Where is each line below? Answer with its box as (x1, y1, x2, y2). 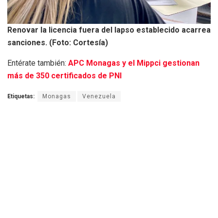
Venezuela (82, 92, 116, 100)
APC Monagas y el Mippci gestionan (68, 58, 200, 68)
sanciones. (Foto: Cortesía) (7, 37, 108, 47)
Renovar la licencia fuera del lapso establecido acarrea (7, 25, 211, 35)
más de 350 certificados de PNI (7, 71, 122, 80)
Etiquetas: (7, 92, 35, 100)
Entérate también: (7, 58, 68, 68)
